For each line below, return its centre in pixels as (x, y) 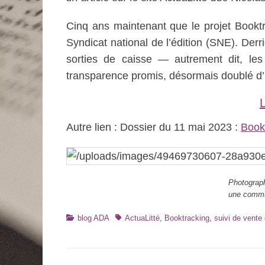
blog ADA (93, 218)
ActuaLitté (142, 218)
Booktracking (187, 218)
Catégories (84, 217)
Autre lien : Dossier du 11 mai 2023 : (153, 127)
